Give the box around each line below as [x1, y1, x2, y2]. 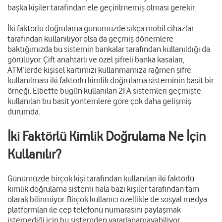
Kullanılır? [7, 146, 61, 162]
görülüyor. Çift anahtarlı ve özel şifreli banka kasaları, [7, 55, 184, 64]
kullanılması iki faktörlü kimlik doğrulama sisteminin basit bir [7, 75, 214, 85]
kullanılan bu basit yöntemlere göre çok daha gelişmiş [7, 96, 191, 106]
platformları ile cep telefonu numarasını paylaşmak [7, 205, 181, 215]
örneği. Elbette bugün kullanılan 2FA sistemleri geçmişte [7, 86, 201, 96]
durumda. [7, 107, 40, 116]
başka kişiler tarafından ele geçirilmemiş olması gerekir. [7, 2, 196, 12]
